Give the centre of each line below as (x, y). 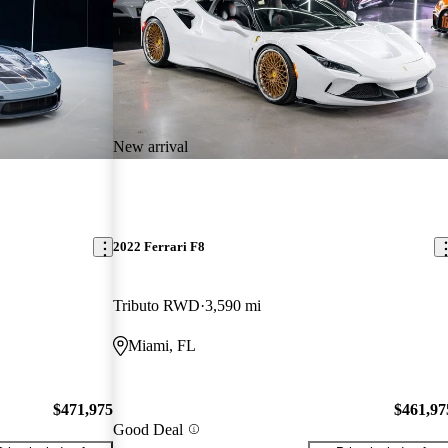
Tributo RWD (157, 306)
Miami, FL (162, 346)
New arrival (151, 146)
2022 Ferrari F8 (159, 247)
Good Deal (148, 429)
